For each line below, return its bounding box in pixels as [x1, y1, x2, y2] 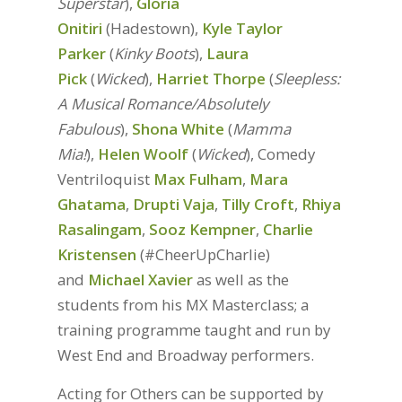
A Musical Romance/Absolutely [57, 93, 268, 115]
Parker [57, 43, 106, 65]
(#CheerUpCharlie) [135, 244, 270, 266]
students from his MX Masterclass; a [57, 294, 309, 316]
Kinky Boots [113, 43, 195, 65]
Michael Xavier [87, 269, 193, 291]
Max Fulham [153, 169, 242, 190]
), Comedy [245, 144, 315, 165]
